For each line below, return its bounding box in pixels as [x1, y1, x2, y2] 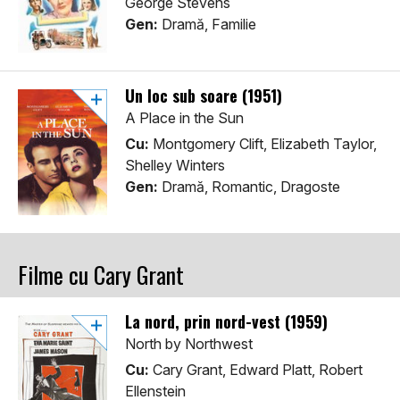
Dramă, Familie [158, 15, 256, 34]
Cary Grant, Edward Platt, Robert [149, 361, 362, 379]
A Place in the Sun [125, 109, 244, 128]
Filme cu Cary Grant [18, 257, 184, 293]
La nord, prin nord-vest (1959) [125, 310, 328, 334]
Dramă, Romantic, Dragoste [158, 178, 340, 196]
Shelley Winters [125, 156, 225, 175]
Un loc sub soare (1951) [125, 84, 282, 108]
